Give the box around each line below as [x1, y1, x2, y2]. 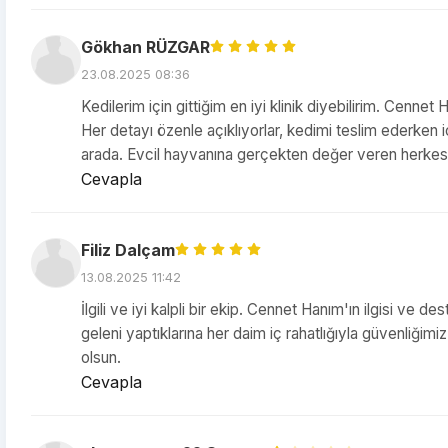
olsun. [81, 348, 121, 367]
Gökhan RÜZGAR [81, 37, 210, 57]
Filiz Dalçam [81, 240, 175, 260]
